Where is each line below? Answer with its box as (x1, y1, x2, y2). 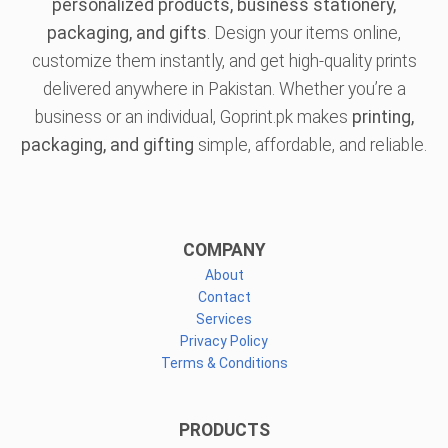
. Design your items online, (207, 23, 401, 44)
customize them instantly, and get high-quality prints (31, 51, 417, 72)
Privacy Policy (180, 333, 268, 350)
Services (196, 311, 252, 328)
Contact (197, 289, 251, 306)
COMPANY (182, 240, 266, 261)
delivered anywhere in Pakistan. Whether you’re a (42, 79, 406, 100)
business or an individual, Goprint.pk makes (34, 107, 352, 128)
